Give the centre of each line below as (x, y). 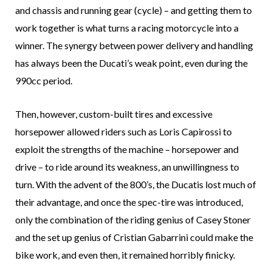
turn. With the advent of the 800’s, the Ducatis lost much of (136, 185)
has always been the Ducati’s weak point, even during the (131, 63)
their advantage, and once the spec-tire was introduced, (129, 202)
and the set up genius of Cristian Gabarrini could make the (134, 237)
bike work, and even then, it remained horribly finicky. (125, 255)
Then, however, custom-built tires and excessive (114, 114)
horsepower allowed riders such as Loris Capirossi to (124, 132)
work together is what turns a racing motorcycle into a (127, 28)
